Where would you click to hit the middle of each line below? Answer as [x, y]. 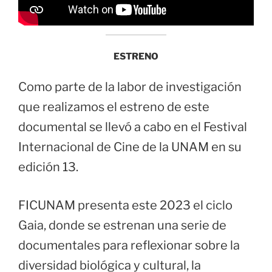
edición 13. [48, 167]
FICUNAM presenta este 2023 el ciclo [125, 206]
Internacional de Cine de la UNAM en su [130, 147]
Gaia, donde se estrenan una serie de [122, 226]
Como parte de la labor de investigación [130, 87]
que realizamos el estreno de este [114, 107]
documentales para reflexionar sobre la [129, 246]
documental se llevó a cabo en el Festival [133, 127]
